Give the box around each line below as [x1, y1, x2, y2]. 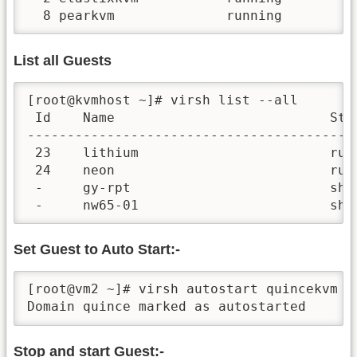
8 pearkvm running [27, 8, 282, 24]
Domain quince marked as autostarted [27, 299, 306, 315]
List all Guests [14, 52, 112, 69]
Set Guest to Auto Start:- [14, 241, 180, 258]
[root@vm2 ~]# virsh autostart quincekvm [27, 281, 338, 297]
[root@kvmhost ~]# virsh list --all [27, 92, 298, 108]
